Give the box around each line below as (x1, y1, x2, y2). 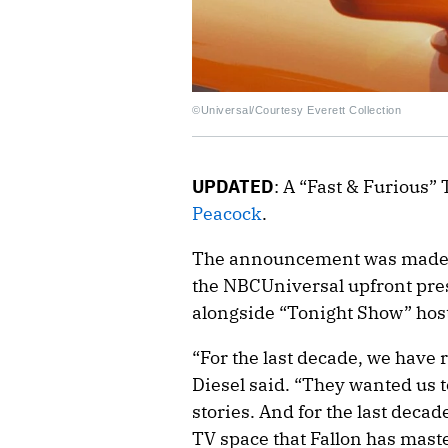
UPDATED (192, 174, 274, 198)
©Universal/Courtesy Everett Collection (192, 103, 401, 116)
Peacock (192, 201, 262, 225)
